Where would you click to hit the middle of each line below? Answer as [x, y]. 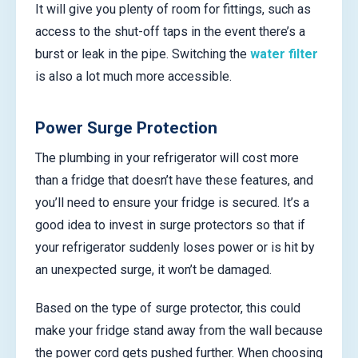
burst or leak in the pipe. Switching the [143, 54]
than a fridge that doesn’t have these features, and [174, 181]
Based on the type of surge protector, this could [168, 308]
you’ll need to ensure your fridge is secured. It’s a [172, 203]
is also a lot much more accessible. [133, 76]
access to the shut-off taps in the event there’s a [170, 31]
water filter [284, 54]
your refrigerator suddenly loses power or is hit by [175, 248]
